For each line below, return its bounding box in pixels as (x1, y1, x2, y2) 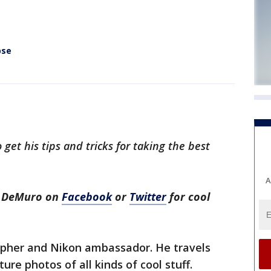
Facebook (62, 189, 112, 204)
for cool (166, 189, 210, 204)
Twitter (129, 189, 166, 204)
